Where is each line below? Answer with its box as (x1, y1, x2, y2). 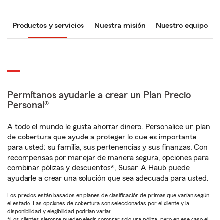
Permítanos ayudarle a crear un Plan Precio (7, 90, 191, 100)
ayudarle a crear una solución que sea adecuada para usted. (7, 174, 209, 182)
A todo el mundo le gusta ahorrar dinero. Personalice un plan (7, 123, 210, 131)
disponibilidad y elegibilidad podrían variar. (7, 208, 112, 214)
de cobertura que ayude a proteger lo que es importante (7, 133, 196, 141)
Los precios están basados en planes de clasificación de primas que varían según (7, 192, 209, 198)
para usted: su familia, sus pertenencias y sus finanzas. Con (7, 143, 208, 151)
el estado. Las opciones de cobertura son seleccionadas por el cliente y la (7, 200, 189, 206)
